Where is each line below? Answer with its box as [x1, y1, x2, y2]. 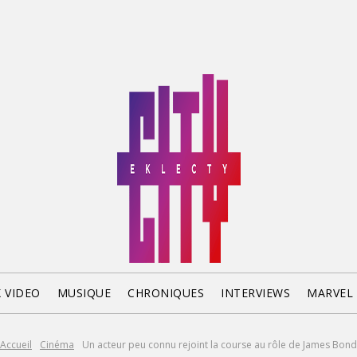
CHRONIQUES [127, 285, 205, 300]
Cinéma [40, 338, 74, 351]
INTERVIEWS [221, 285, 291, 300]
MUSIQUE [57, 285, 112, 300]
